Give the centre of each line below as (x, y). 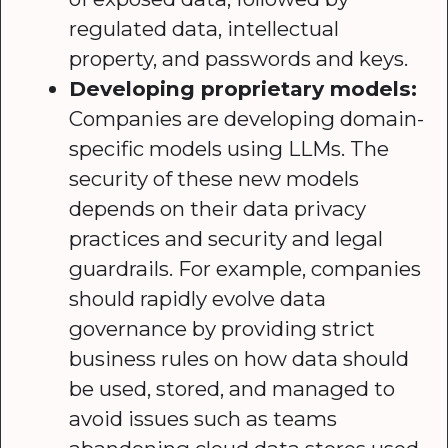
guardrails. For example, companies (245, 268)
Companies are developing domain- (247, 118)
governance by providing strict (222, 328)
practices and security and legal (226, 238)
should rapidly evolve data (198, 298)
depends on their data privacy (218, 208)
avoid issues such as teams (203, 418)
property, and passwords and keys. (239, 58)
